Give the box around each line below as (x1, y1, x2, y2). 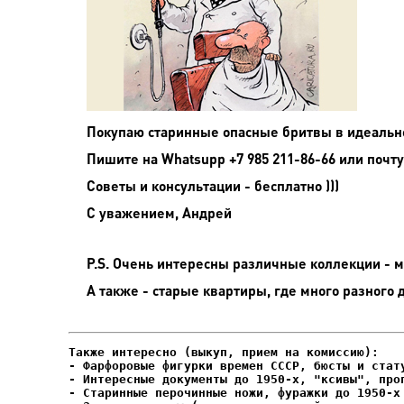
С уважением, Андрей (87, 204, 232, 221)
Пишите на (87, 150, 161, 167)
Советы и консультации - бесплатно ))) (87, 177, 339, 194)
